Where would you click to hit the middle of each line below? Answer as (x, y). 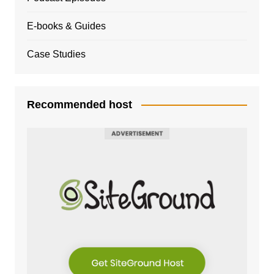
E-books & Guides (66, 26)
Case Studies (56, 54)
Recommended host (79, 104)
